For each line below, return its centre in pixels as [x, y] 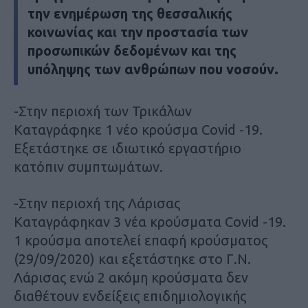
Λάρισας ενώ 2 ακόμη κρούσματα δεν [131, 277]
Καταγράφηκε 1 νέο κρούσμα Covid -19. [138, 129]
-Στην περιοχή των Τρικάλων [103, 111]
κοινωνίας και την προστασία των [138, 32]
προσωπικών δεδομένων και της [132, 50]
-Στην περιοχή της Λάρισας [97, 203]
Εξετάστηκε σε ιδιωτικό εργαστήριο [128, 148]
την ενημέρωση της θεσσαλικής [130, 13]
